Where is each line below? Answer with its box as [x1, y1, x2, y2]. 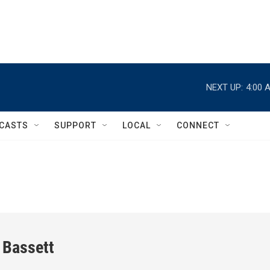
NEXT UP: [206, 81, 243, 93]
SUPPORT [54, 121, 96, 130]
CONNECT [177, 121, 219, 130]
